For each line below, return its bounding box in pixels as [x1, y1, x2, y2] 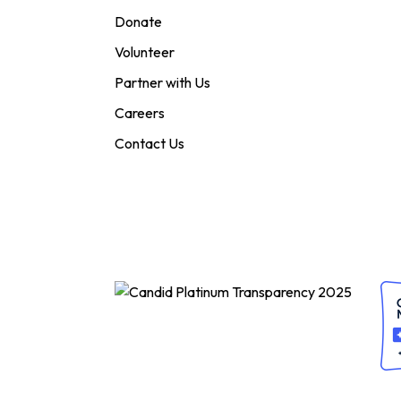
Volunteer [115, 43, 175, 62]
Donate [115, 13, 162, 31]
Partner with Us [115, 73, 210, 92]
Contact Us [115, 134, 184, 153]
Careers [115, 104, 165, 123]
